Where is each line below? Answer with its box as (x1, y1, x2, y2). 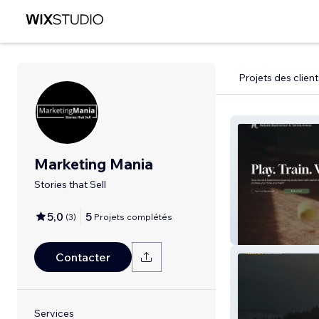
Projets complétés (94, 211, 172, 222)
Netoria (242, 227, 278, 241)
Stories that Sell (34, 178, 106, 191)
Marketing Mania (34, 155, 153, 173)
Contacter (56, 250, 110, 264)
